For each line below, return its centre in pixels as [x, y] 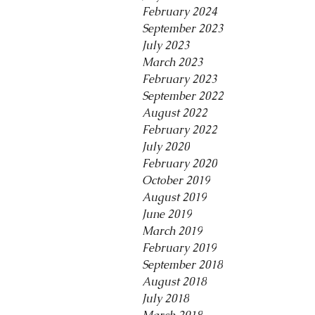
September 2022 [183, 96]
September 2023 [183, 28]
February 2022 [180, 130]
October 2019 [176, 180]
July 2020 [166, 147]
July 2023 [166, 45]
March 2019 [172, 231]
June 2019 [167, 214]
